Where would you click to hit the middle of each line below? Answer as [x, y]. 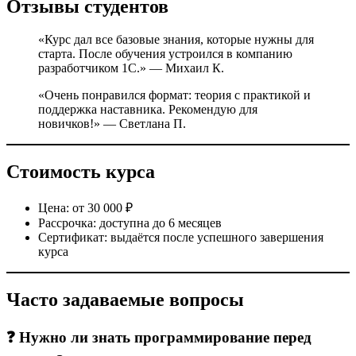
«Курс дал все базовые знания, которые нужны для [176, 40]
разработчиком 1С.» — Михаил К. [131, 68]
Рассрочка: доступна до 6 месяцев [130, 223]
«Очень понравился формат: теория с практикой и [174, 95]
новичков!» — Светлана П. [112, 124]
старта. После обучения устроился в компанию [165, 54]
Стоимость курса [81, 172]
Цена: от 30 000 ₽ [85, 208]
